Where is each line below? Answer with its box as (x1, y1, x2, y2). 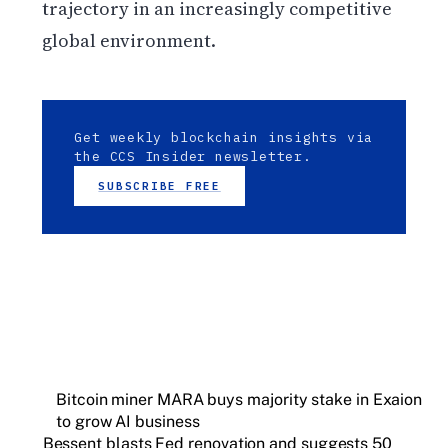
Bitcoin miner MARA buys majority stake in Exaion (56, 390, 423, 410)
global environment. (42, 28, 217, 54)
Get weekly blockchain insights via (74, 129, 374, 147)
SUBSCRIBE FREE (98, 179, 221, 194)
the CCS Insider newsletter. (74, 148, 312, 166)
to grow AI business (56, 412, 200, 432)
